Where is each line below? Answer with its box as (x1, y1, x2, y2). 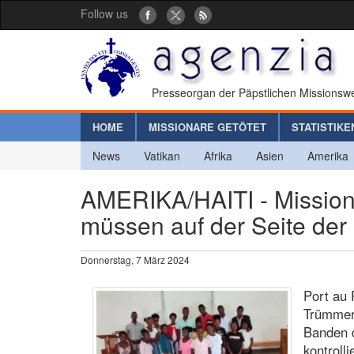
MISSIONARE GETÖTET (149, 119, 266, 134)
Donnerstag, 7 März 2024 (81, 252, 190, 266)
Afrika (204, 147, 232, 164)
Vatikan (144, 147, 180, 164)
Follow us (81, 6, 128, 21)
